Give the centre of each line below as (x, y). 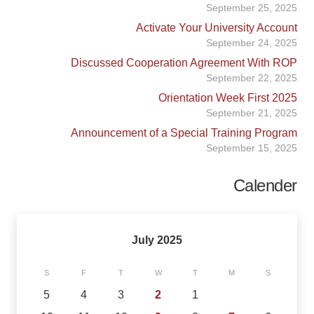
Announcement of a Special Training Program (184, 132)
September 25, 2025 (252, 7)
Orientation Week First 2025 (228, 97)
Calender (265, 186)
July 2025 (157, 240)
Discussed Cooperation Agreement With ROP (184, 62)
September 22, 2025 (252, 77)
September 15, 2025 (252, 148)
